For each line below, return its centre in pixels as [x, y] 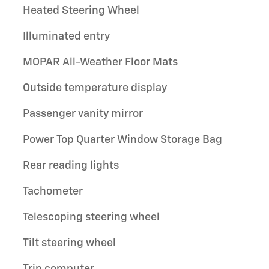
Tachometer [53, 191]
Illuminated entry [66, 36]
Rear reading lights [71, 165]
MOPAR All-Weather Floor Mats [101, 62]
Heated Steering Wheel [81, 11]
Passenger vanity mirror [83, 114]
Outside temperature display [95, 88]
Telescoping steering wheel [91, 217]
